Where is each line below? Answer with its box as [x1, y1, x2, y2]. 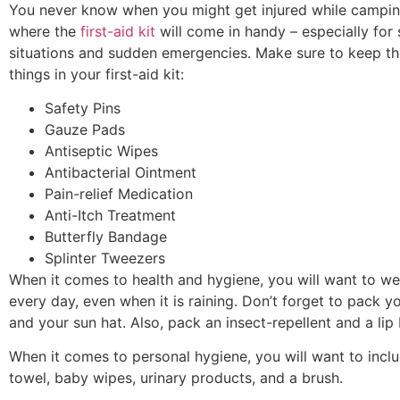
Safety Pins [45, 98, 121, 117]
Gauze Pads [45, 120, 125, 138]
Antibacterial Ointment [45, 162, 196, 181]
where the [9, 21, 80, 40]
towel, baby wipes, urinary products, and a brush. [9, 369, 343, 387]
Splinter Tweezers [45, 248, 165, 267]
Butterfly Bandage [45, 227, 167, 246]
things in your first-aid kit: [9, 64, 184, 83]
